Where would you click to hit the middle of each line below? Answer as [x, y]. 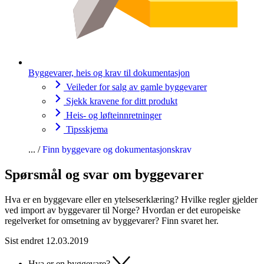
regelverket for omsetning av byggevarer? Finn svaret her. [112, 220]
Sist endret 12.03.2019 [47, 240]
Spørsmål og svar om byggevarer [104, 174]
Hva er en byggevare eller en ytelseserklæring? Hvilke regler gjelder [131, 199]
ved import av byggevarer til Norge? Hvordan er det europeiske [123, 210]
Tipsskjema [87, 129]
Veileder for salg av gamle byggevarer [136, 87]
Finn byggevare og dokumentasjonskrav [117, 149]
